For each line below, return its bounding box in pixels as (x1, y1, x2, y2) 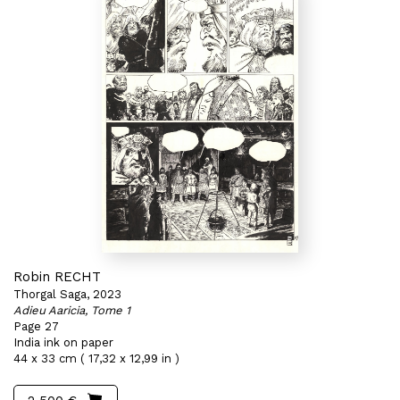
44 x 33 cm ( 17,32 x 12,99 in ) (13, 352, 179, 365)
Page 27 (13, 320, 59, 333)
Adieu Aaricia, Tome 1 (13, 304, 130, 317)
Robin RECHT (13, 269, 101, 285)
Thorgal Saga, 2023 (13, 287, 121, 301)
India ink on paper (13, 336, 113, 349)
